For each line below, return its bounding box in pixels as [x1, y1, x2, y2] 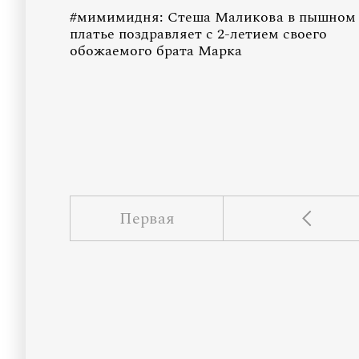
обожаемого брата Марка [70, 40, 242, 62]
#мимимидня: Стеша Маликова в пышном [70, 6, 356, 28]
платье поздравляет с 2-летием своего [70, 23, 327, 45]
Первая [119, 206, 175, 231]
